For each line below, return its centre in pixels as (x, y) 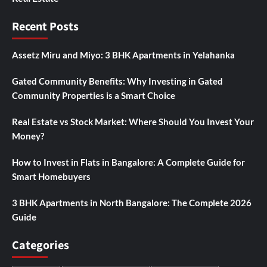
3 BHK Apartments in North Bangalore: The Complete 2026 (132, 203)
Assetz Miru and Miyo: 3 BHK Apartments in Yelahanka (123, 55)
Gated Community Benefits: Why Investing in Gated (117, 81)
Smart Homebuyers (51, 176)
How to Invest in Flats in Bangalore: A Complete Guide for (128, 162)
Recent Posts (45, 27)
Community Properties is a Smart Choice (94, 95)
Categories (41, 246)
